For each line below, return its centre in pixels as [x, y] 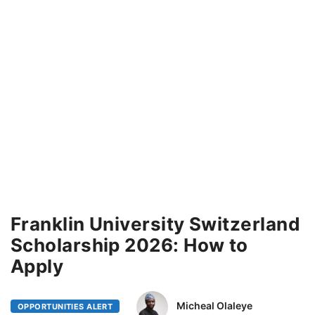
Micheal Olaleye [215, 306]
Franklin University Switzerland [155, 224]
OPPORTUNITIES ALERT [65, 307]
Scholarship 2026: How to [129, 245]
